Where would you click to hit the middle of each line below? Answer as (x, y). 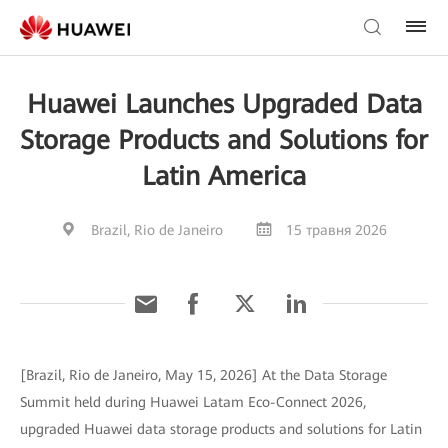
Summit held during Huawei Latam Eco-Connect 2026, (193, 402)
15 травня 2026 (336, 230)
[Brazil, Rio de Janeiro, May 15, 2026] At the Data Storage (203, 375)
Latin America (224, 176)
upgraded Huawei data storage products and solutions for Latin (221, 429)
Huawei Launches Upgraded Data (224, 104)
